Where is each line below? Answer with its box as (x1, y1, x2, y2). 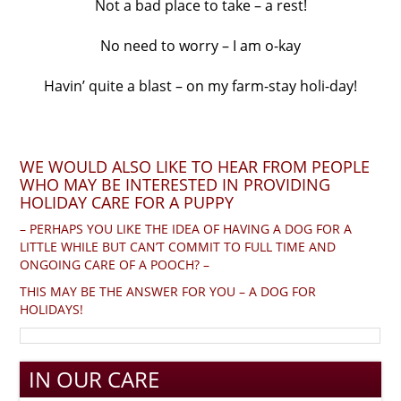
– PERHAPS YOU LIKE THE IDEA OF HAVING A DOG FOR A (20, 219, 353, 237)
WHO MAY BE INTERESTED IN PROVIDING (20, 173, 331, 195)
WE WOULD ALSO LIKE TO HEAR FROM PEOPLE (20, 155, 371, 177)
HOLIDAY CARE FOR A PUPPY (20, 191, 235, 213)
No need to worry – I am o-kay (100, 35, 301, 55)
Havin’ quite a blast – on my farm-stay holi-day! (44, 75, 357, 96)
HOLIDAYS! (20, 300, 84, 318)
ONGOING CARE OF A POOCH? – (20, 255, 210, 273)
